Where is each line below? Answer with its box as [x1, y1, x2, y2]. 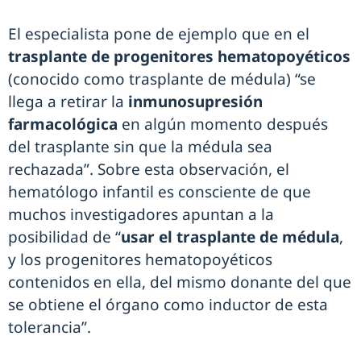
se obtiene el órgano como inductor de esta [8, 294, 328, 316]
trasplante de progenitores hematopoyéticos [8, 46, 351, 68]
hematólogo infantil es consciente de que [8, 181, 311, 203]
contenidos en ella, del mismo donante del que [8, 272, 351, 293]
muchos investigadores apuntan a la [8, 204, 274, 226]
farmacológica [8, 114, 122, 135]
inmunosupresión [128, 91, 263, 113]
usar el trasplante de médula [121, 226, 339, 248]
